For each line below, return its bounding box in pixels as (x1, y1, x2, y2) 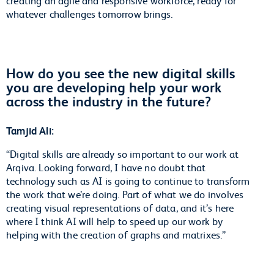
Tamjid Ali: (6, 123, 57, 138)
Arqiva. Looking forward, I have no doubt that (6, 160, 206, 174)
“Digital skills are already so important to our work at (6, 146, 239, 160)
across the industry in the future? (6, 91, 211, 110)
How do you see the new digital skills (6, 63, 235, 82)
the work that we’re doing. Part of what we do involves (6, 187, 244, 201)
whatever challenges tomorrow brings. (6, 7, 176, 20)
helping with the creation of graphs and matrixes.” (6, 227, 226, 241)
